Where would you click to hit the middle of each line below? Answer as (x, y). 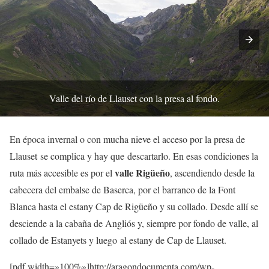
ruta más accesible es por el (62, 173)
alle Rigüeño (145, 173)
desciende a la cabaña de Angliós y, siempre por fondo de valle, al (134, 223)
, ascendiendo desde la (212, 173)
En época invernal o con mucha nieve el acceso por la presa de (127, 139)
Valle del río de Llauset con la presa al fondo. (134, 98)
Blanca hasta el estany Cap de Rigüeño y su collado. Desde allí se (134, 207)
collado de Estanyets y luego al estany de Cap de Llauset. (118, 240)
